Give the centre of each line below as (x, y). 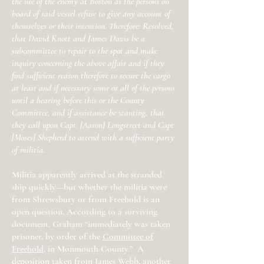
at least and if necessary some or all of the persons (93, 88)
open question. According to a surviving (85, 212)
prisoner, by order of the (57, 236)
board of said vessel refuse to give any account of (91, 14)
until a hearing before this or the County (78, 100)
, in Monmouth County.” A (94, 249)
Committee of (128, 236)
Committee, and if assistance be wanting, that (88, 113)
